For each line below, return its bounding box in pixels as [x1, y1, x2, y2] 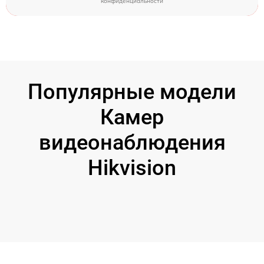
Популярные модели [28, 79, 236, 104]
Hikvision [88, 155, 176, 180]
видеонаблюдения [38, 130, 226, 155]
